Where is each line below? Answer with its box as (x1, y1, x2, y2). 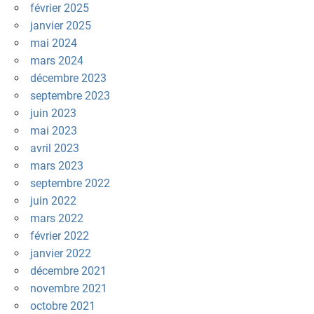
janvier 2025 (29, 19, 91, 33)
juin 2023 (29, 107, 76, 121)
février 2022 (29, 229, 89, 243)
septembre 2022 (29, 177, 110, 191)
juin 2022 (29, 194, 76, 208)
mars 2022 (29, 212, 83, 226)
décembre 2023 (29, 71, 107, 86)
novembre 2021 (29, 282, 107, 296)
